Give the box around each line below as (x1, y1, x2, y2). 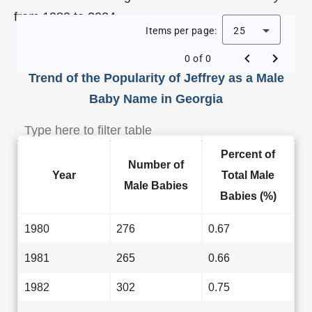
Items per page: (146, 25, 217, 36)
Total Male (221, 169, 274, 181)
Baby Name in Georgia (89, 92, 223, 106)
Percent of (221, 148, 275, 160)
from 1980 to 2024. (14, 10, 119, 24)
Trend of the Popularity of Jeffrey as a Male (28, 71, 284, 85)
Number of (128, 158, 184, 171)
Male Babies (124, 179, 188, 192)
